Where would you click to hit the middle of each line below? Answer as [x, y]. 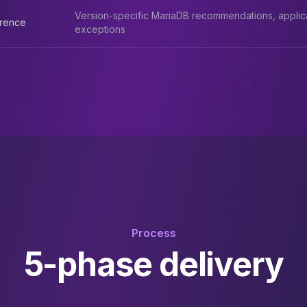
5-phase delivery [153, 264]
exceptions [100, 29]
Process [153, 233]
